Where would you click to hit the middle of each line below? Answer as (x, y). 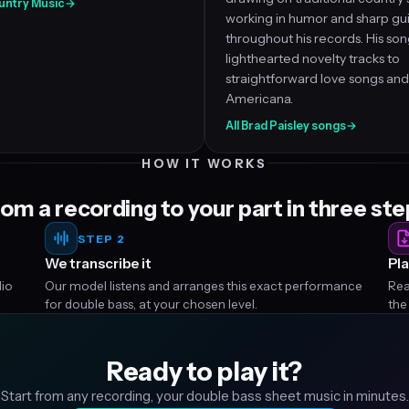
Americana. (259, 99)
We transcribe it (98, 263)
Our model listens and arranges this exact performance (203, 286)
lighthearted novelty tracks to (313, 58)
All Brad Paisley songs (286, 126)
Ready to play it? (204, 372)
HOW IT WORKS (204, 163)
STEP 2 (101, 238)
